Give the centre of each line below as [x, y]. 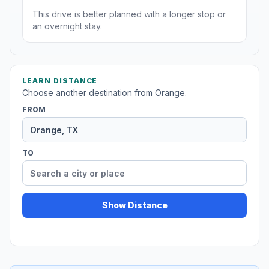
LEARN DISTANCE [60, 81]
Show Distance [134, 205]
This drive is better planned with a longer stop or [129, 14]
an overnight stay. [67, 26]
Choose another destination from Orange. [104, 93]
